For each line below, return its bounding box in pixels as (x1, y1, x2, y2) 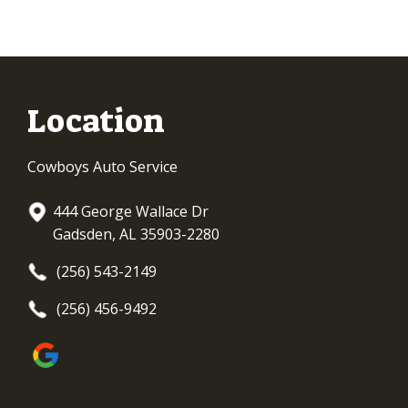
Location (27, 99, 165, 142)
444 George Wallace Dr (53, 201, 209, 222)
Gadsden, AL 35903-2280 (53, 224, 219, 245)
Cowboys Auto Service (27, 157, 178, 178)
